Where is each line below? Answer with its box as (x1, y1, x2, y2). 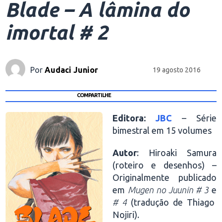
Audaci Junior (45, 65, 99, 74)
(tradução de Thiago (131, 197, 215, 207)
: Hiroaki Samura (137, 148, 217, 158)
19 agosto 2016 (153, 65, 201, 74)
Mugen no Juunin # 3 (127, 185, 212, 195)
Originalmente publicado (112, 172, 217, 182)
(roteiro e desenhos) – (112, 160, 217, 170)
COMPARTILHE (76, 92, 111, 98)
